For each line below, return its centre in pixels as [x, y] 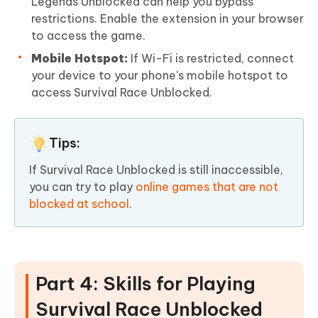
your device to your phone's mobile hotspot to [160, 76]
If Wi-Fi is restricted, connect [211, 59]
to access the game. [88, 36]
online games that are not [207, 187]
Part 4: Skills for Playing [146, 284]
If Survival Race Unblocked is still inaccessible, [156, 170]
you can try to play [82, 187]
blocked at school [79, 204]
